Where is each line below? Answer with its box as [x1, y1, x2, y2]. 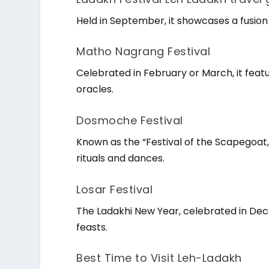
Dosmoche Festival [76, 113, 183, 128]
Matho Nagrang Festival [76, 44, 211, 59]
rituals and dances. [76, 151, 165, 166]
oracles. [76, 82, 114, 97]
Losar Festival [76, 181, 153, 197]
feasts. [76, 220, 108, 234]
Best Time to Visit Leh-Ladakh [76, 250, 242, 266]
